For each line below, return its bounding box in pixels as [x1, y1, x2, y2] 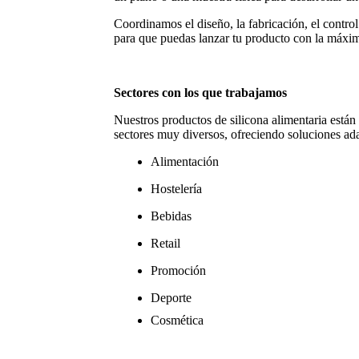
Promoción [151, 263, 206, 277]
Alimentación [151, 154, 219, 168]
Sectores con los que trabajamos [114, 85, 287, 99]
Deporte [151, 290, 192, 305]
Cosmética [151, 313, 204, 327]
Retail [151, 236, 180, 250]
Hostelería [151, 181, 202, 196]
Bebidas [151, 208, 192, 223]
